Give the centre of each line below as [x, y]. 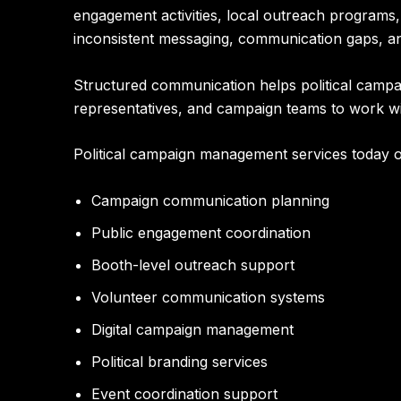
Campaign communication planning [210, 200]
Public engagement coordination [201, 232]
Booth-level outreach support [193, 264]
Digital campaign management [192, 329]
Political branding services [179, 361]
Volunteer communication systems [208, 297]
